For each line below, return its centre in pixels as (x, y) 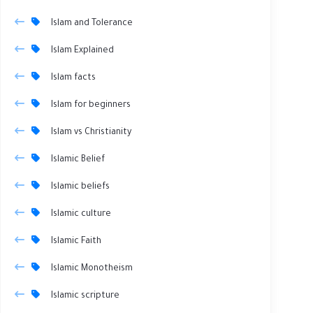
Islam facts (73, 78)
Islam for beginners (91, 105)
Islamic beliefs (80, 187)
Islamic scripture (85, 296)
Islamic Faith (76, 241)
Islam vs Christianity (91, 132)
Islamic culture (81, 214)
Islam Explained (82, 51)
